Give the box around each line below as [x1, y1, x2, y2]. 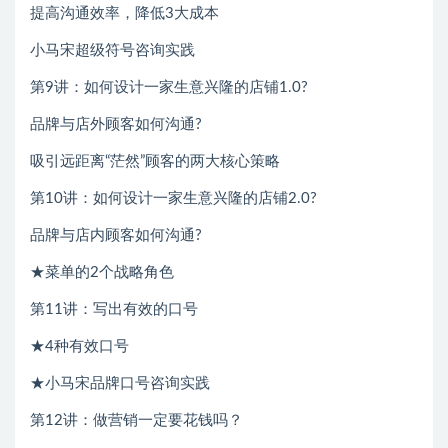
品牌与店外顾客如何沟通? [30, 116, 202, 132]
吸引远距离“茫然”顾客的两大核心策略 [30, 153, 280, 169]
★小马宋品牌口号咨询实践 [30, 375, 210, 391]
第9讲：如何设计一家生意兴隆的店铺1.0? [30, 79, 308, 95]
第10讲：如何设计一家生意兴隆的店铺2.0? [30, 190, 317, 206]
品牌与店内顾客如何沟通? [30, 227, 202, 243]
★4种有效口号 [30, 338, 129, 354]
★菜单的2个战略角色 [30, 264, 174, 280]
